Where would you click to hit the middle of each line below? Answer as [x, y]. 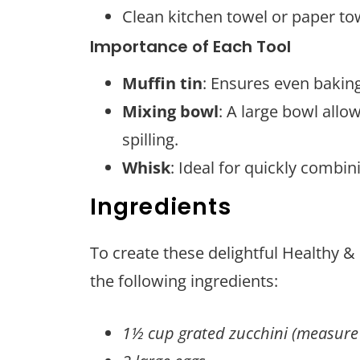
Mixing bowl [170, 111]
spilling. [150, 139]
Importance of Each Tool [190, 46]
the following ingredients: [184, 280]
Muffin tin [162, 83]
